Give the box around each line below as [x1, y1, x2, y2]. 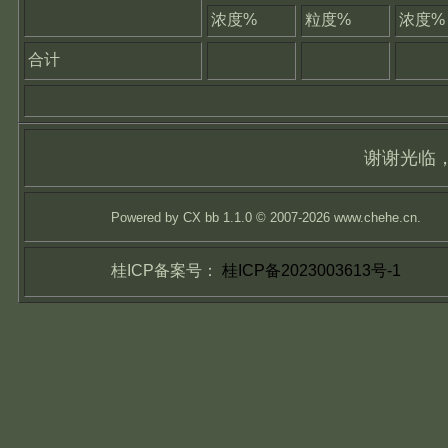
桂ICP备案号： [110, 262, 218, 279]
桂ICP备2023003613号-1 [217, 262, 401, 279]
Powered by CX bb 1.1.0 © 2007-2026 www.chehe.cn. [106, 210, 421, 225]
